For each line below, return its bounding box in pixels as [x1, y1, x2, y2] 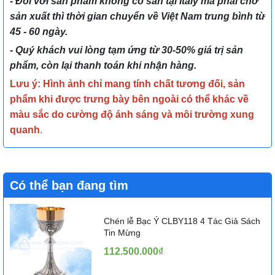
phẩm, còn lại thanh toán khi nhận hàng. [10, 60, 199, 71]
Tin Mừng [103, 227, 141, 238]
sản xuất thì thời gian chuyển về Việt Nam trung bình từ [10, 11, 265, 22]
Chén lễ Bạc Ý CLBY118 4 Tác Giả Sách [103, 215, 260, 226]
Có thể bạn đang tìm [10, 179, 128, 193]
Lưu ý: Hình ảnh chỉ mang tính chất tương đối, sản [10, 79, 245, 90]
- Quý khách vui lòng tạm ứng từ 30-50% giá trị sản [10, 45, 243, 56]
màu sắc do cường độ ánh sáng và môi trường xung [10, 109, 254, 120]
